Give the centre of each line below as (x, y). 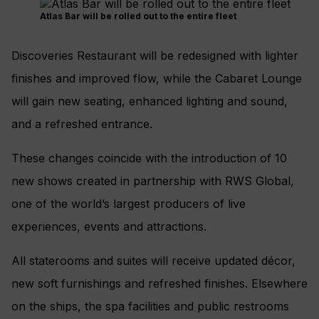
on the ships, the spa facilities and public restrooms (150, 307)
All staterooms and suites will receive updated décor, (153, 261)
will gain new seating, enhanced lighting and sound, (150, 101)
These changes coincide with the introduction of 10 (149, 158)
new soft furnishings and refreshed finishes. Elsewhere (159, 284)
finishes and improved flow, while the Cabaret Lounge (157, 79)
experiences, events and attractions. (109, 227)
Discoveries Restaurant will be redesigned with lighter (155, 56)
